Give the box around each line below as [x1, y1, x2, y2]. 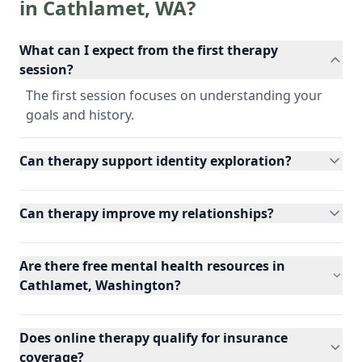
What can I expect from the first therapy [19, 40, 278, 59]
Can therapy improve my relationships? [19, 204, 274, 222]
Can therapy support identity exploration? [19, 151, 292, 170]
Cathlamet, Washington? [19, 276, 181, 294]
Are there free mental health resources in [19, 256, 285, 275]
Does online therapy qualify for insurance [19, 328, 288, 347]
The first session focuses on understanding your [26, 86, 322, 104]
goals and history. [26, 105, 134, 124]
